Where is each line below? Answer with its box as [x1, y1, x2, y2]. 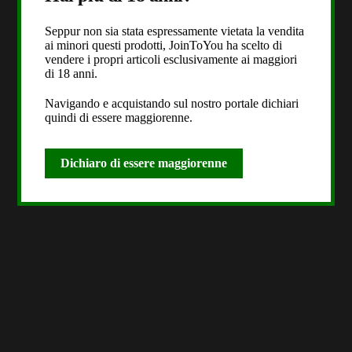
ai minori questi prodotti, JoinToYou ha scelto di [45, 38, 283, 52]
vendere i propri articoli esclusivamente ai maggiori [45, 52, 298, 66]
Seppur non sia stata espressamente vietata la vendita [45, 24, 305, 38]
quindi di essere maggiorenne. [45, 110, 193, 124]
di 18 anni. [45, 66, 98, 80]
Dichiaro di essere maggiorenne [60, 156, 228, 170]
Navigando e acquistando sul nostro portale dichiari [45, 96, 299, 110]
